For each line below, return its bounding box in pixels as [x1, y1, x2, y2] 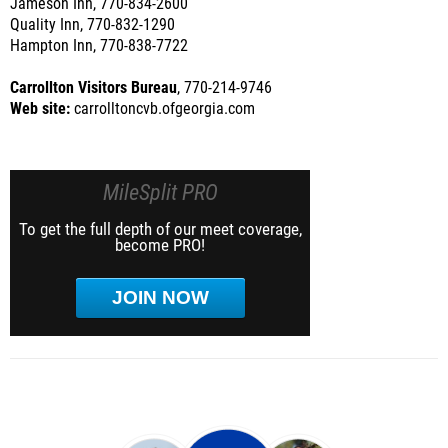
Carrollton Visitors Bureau [10, 79, 177, 97]
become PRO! [115, 235, 205, 255]
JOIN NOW [111, 287, 209, 308]
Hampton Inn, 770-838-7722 [10, 37, 188, 55]
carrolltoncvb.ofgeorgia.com [70, 100, 255, 118]
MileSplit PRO [102, 180, 218, 205]
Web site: [10, 100, 70, 118]
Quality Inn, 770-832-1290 [10, 16, 175, 34]
